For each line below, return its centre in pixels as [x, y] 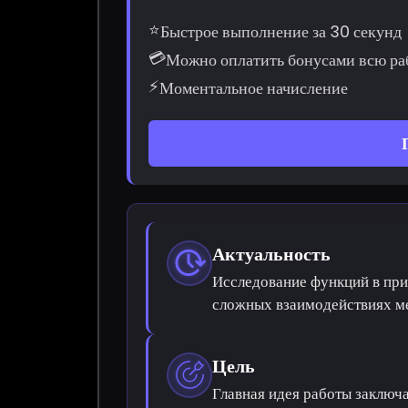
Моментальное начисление [254, 87]
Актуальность [272, 254]
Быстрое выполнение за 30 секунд [281, 31]
